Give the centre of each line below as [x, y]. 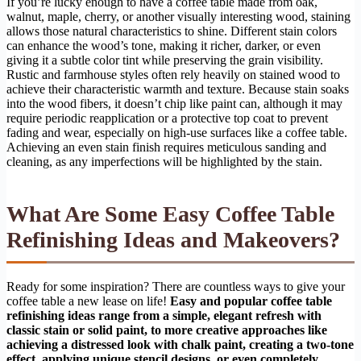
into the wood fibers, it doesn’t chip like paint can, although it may [174, 104]
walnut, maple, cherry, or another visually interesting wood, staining [178, 17]
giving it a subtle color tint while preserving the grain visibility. [165, 60]
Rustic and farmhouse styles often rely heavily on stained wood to [173, 75]
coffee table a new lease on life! [88, 301]
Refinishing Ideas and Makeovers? [173, 240]
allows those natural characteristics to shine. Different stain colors [172, 31]
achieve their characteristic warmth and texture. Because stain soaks [178, 89]
